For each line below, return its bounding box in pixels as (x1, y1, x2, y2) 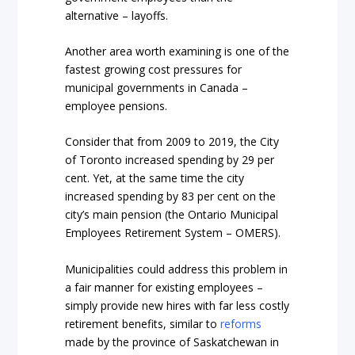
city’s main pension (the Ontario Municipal (65, 207, 279, 223)
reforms (220, 315, 262, 331)
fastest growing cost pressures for (65, 62, 242, 78)
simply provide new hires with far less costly (65, 297, 290, 313)
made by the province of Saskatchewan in (65, 334, 280, 349)
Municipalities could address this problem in (65, 261, 288, 277)
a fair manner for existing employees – (65, 279, 264, 295)
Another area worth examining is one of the (65, 44, 290, 59)
